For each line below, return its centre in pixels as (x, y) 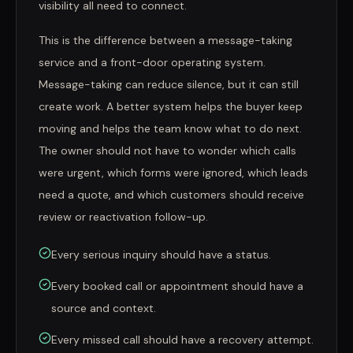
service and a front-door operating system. (152, 62)
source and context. (104, 308)
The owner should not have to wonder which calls (167, 150)
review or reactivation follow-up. (123, 217)
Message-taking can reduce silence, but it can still (169, 84)
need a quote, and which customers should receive (171, 195)
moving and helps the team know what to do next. (170, 128)
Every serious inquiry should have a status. (161, 255)
